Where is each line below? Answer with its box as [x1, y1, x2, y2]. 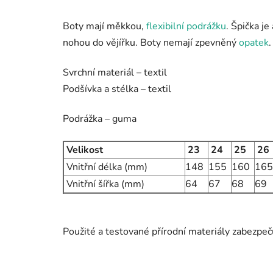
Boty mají [63, 19, 107, 34]
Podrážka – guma [63, 112, 136, 126]
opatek [239, 36, 269, 50]
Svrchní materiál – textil [63, 66, 167, 80]
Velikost [64, 143, 103, 157]
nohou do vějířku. [63, 36, 140, 50]
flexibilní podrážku [146, 19, 226, 34]
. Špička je [226, 19, 269, 34]
